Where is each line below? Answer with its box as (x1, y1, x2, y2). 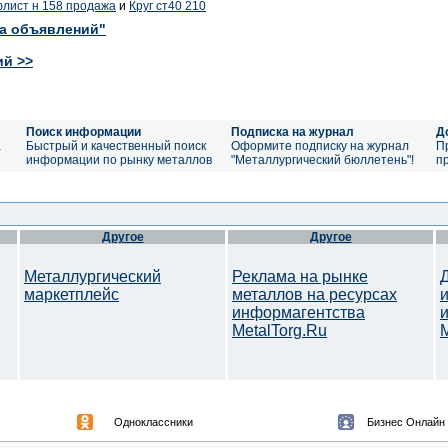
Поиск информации (26, 125, 141, 139)
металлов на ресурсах (232, 286, 397, 303)
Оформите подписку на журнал (231, 139, 409, 153)
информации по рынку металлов (26, 153, 212, 167)
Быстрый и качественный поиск (26, 139, 206, 153)
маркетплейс (24, 286, 119, 303)
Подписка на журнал (231, 125, 354, 139)
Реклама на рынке (232, 268, 368, 285)
